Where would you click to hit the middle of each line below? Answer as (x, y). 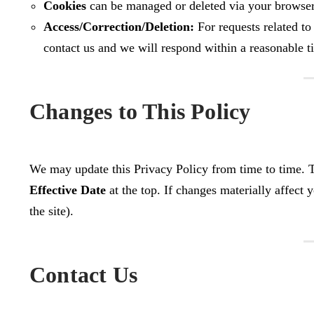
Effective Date (68, 190)
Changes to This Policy (140, 111)
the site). (52, 211)
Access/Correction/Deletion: (119, 26)
